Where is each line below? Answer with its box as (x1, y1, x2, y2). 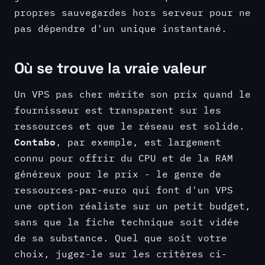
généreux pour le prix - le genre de (14, 167, 221, 180)
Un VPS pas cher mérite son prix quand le (14, 87, 251, 100)
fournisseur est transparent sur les (14, 103, 221, 116)
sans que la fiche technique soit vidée (14, 215, 239, 228)
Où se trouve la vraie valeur (14, 58, 206, 77)
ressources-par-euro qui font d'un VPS (14, 183, 233, 196)
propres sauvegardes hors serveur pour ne (14, 5, 251, 18)
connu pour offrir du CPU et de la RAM (14, 151, 233, 164)
